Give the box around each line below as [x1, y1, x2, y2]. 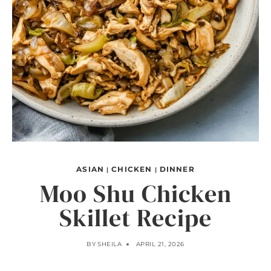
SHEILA [97, 240, 122, 248]
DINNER [159, 165, 195, 174]
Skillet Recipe [59, 201, 212, 234]
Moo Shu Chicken [39, 177, 232, 210]
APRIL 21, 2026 [135, 240, 184, 248]
